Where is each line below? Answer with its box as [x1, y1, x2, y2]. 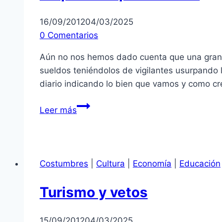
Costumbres [40, 158, 88, 168]
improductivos [76, 113, 132, 123]
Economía [133, 158, 171, 168]
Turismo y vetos [40, 184, 148, 201]
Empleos [76, 100, 110, 110]
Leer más [40, 105, 77, 115]
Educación [179, 158, 221, 168]
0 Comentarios [40, 30, 98, 40]
